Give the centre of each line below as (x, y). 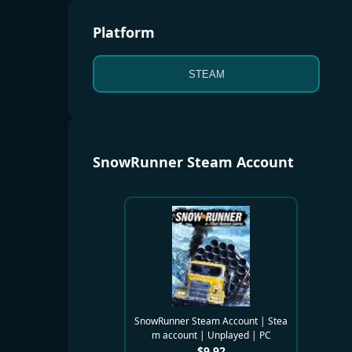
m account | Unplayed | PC (211, 335)
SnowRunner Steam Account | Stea (211, 321)
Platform (124, 32)
